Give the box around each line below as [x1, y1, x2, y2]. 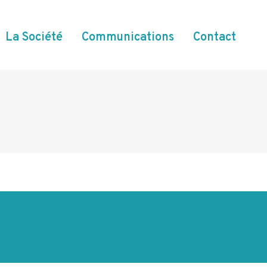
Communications [82, 29, 174, 45]
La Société [5, 29, 63, 45]
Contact [193, 29, 236, 45]
